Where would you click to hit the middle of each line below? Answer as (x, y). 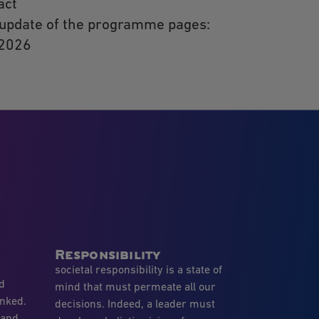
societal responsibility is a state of (138, 270)
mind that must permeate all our (135, 287)
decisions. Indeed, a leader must (135, 304)
